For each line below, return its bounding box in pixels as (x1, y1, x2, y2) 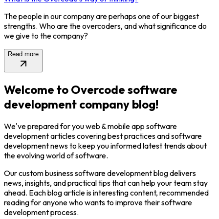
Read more (8, 50, 39, 58)
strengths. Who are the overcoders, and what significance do (4, 21, 207, 31)
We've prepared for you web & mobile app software (4, 121, 177, 131)
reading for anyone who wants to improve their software (4, 197, 192, 208)
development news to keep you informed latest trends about (4, 141, 207, 151)
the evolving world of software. (4, 151, 108, 161)
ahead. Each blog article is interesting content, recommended (4, 188, 209, 198)
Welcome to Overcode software (4, 82, 177, 97)
